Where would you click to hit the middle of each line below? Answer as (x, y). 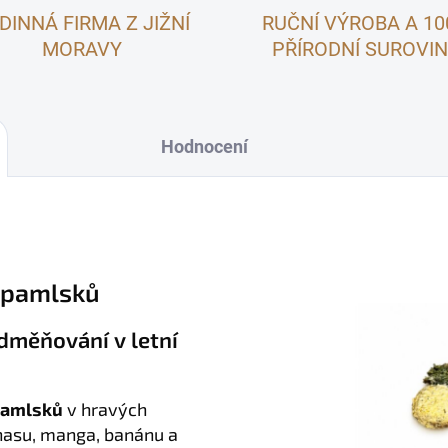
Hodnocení (204, 146)
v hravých (105, 409)
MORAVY (81, 49)
